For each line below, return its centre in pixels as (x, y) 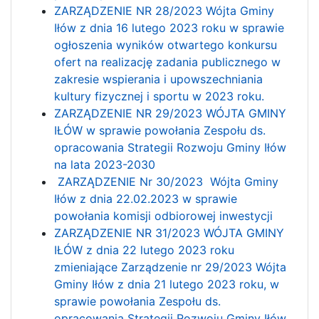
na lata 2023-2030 (105, 164)
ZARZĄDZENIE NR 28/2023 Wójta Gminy (164, 10)
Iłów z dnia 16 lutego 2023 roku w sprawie (169, 27)
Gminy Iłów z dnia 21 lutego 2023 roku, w (167, 284)
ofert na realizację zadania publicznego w (167, 62)
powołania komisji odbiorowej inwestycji (163, 215)
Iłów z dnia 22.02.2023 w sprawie (146, 198)
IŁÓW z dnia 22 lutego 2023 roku (144, 250)
